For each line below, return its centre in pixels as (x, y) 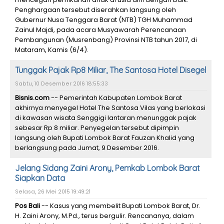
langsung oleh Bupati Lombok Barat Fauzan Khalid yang (105, 138)
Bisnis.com (32, 98)
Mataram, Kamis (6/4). (52, 50)
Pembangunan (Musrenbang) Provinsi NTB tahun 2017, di (106, 40)
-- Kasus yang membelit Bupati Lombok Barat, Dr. (120, 206)
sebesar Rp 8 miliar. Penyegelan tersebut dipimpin (97, 128)
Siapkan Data (40, 178)
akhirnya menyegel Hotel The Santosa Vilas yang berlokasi (110, 108)
